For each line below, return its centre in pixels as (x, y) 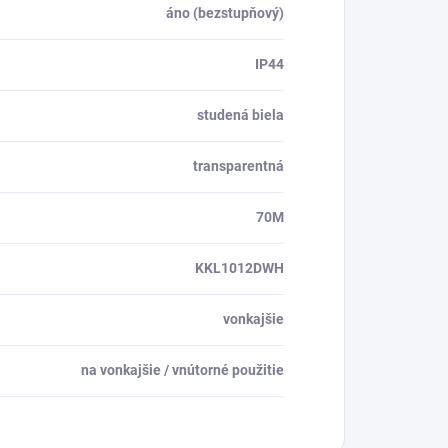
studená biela (240, 115)
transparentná (238, 166)
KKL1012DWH (239, 268)
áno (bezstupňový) (225, 13)
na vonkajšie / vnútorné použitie (182, 370)
